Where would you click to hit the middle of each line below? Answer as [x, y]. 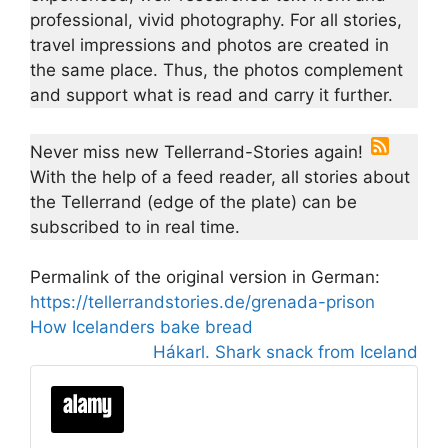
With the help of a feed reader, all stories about [220, 176]
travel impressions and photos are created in [209, 45]
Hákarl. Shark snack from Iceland [285, 352]
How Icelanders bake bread [141, 327]
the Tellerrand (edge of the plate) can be [193, 201]
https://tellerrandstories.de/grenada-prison [202, 302]
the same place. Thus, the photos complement [216, 70]
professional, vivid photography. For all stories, [216, 20]
